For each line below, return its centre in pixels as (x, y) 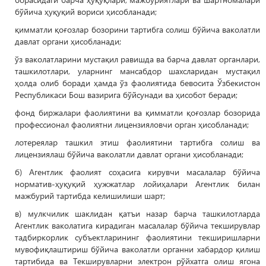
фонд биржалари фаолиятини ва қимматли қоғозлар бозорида (137, 113)
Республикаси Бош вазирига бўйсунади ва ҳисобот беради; (126, 95)
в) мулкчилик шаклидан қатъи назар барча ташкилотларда (137, 213)
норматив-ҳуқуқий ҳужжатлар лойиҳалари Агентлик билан (137, 184)
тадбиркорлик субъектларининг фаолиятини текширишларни (137, 237)
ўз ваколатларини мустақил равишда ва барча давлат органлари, (137, 59)
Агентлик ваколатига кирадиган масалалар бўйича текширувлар (137, 225)
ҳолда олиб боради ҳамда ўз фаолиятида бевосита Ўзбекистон (137, 83)
